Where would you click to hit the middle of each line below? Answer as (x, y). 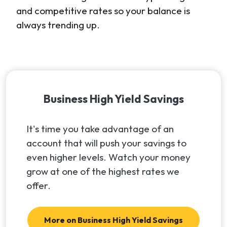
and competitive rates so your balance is (103, 10)
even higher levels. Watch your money (108, 157)
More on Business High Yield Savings (113, 220)
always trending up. (60, 25)
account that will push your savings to (106, 143)
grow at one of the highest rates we (103, 171)
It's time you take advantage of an (100, 128)
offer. (40, 185)
